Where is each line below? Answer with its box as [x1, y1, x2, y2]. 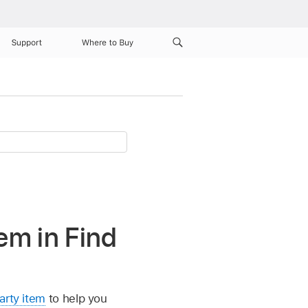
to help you [45, 291, 107, 306]
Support [12, 38, 43, 47]
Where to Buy [81, 38, 134, 47]
